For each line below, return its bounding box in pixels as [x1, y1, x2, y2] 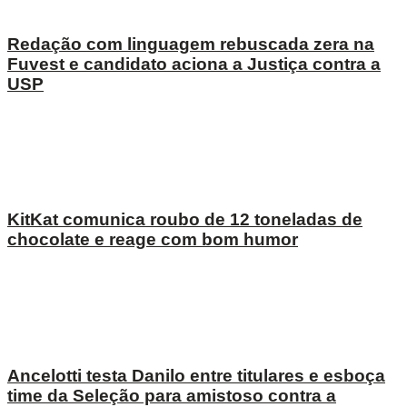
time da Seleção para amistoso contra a [7, 385, 336, 405]
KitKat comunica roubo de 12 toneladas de [7, 210, 362, 230]
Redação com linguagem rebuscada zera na [7, 34, 374, 54]
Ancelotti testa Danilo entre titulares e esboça [7, 365, 385, 385]
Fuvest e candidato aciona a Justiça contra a [7, 54, 381, 74]
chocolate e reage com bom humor [7, 230, 298, 250]
